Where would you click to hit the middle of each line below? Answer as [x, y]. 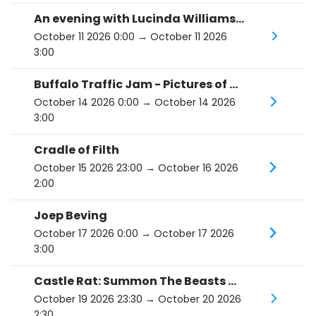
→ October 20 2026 [192, 299]
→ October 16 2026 [190, 168]
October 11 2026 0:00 [84, 37]
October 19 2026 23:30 [88, 299]
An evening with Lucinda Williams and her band [240, 19]
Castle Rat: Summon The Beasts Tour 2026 [232, 281]
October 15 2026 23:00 [88, 168]
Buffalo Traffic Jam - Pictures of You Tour [233, 84]
